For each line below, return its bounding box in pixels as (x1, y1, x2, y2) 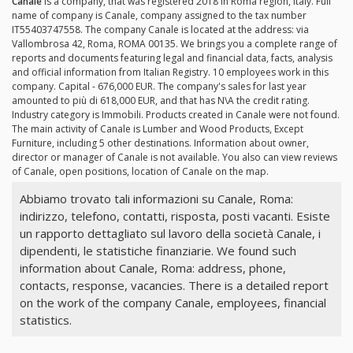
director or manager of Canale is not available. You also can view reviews (12, 150, 337, 165)
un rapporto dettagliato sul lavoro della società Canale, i (19, 225, 321, 242)
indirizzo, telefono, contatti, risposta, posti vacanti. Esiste (19, 208, 330, 225)
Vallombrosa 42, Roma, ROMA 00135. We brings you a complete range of (12, 37, 337, 51)
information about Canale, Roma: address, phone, (19, 260, 286, 277)
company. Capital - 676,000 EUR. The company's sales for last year (12, 80, 307, 94)
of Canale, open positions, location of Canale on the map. (12, 165, 269, 179)
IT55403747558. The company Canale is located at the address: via (12, 23, 309, 37)
